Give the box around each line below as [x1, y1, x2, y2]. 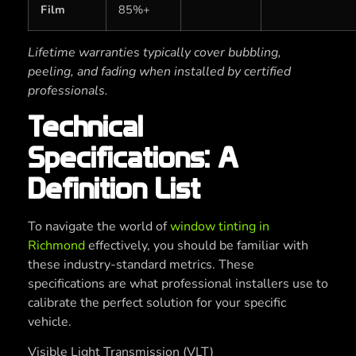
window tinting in [170, 217, 269, 235]
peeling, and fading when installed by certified [28, 62, 291, 80]
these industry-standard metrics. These [28, 255, 254, 273]
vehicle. [28, 312, 72, 331]
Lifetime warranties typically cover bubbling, [28, 43, 281, 61]
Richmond [28, 236, 85, 254]
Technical [28, 108, 143, 144]
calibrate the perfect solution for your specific [28, 293, 286, 311]
